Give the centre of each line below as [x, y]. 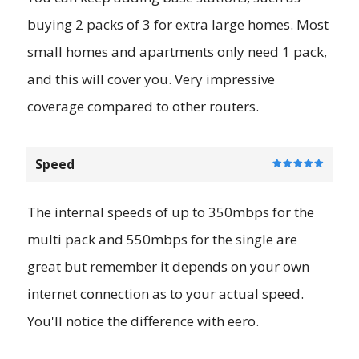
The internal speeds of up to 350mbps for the [171, 212]
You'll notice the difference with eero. [143, 321]
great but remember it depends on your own [168, 267]
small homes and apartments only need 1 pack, [177, 52]
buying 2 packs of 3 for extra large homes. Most [178, 25]
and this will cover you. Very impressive [151, 79]
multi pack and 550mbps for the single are [162, 240]
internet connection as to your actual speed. [165, 294]
